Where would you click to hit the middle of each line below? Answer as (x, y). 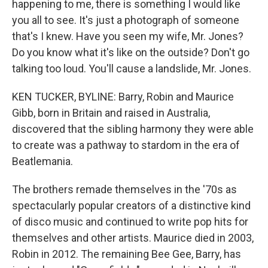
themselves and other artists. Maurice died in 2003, (133, 238)
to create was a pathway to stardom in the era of (126, 145)
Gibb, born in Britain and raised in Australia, (111, 113)
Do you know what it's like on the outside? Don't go (131, 52)
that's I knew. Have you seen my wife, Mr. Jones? (128, 36)
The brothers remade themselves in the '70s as (124, 189)
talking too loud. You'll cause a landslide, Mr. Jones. (132, 68)
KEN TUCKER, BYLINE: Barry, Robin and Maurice (123, 97)
